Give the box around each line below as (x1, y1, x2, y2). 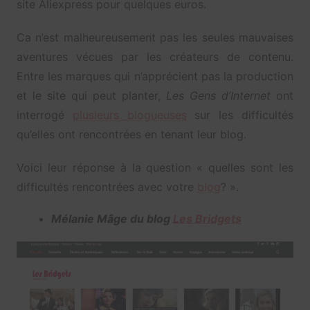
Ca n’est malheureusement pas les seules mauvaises (16, 30, 294, 44)
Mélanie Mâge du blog (51, 211, 173, 226)
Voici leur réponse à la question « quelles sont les (16, 160, 294, 174)
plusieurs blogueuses (72, 107, 187, 122)
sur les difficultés (186, 107, 294, 122)
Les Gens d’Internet (166, 88, 271, 102)
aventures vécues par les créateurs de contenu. (16, 49, 294, 64)
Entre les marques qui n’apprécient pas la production (16, 69, 294, 83)
